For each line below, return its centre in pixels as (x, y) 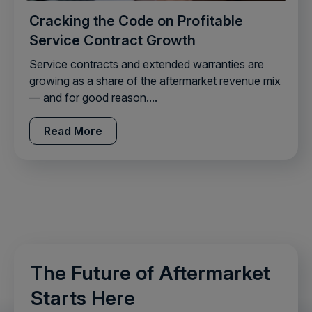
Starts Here (83, 298)
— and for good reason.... (93, 97)
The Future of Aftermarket (150, 273)
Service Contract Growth (112, 40)
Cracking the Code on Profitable (136, 21)
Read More (73, 131)
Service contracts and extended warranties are (147, 64)
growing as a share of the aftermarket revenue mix (155, 80)
